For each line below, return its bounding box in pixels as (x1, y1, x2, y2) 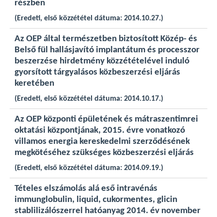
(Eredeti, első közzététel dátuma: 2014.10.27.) (15, 15, 163, 22)
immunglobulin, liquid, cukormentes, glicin (15, 195, 177, 204)
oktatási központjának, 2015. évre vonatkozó (15, 126, 185, 135)
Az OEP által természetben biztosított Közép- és (15, 34, 197, 44)
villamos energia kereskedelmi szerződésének (15, 137, 190, 146)
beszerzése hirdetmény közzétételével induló (15, 57, 189, 66)
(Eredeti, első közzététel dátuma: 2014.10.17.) (15, 95, 163, 103)
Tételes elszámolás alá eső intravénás (15, 184, 157, 193)
